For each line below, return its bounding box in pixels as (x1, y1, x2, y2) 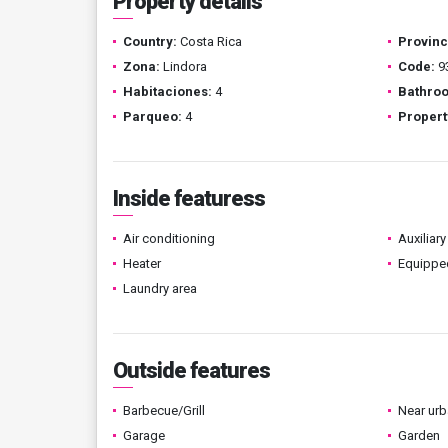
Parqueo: (123, 109, 182, 124)
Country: (123, 34, 177, 49)
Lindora (160, 59, 207, 74)
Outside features (113, 358, 270, 383)
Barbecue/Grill (123, 403, 205, 418)
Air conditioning (123, 231, 215, 246)
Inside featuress (113, 186, 265, 211)
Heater (123, 256, 161, 271)
